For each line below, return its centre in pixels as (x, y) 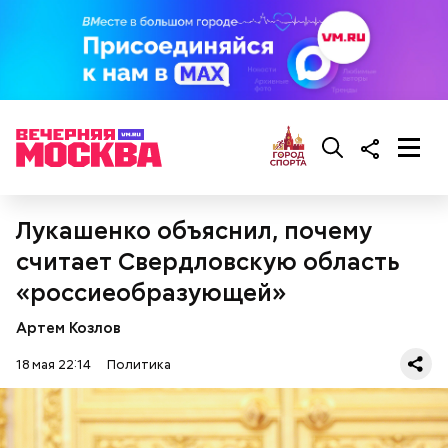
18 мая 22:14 (53, 364)
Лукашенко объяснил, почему (194, 230)
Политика (139, 364)
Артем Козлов (68, 327)
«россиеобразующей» (151, 292)
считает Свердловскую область (208, 261)
